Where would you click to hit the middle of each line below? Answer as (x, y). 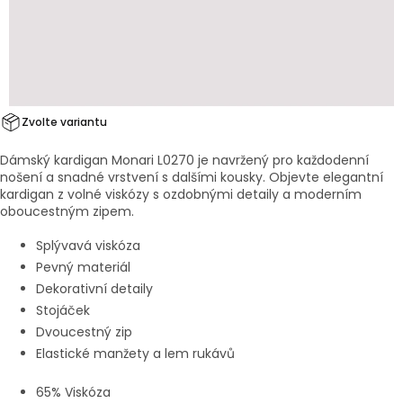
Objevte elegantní (326, 178)
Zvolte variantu (64, 122)
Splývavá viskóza (88, 246)
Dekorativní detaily (94, 289)
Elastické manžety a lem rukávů (135, 354)
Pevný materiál (83, 268)
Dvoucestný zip (84, 332)
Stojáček (63, 311)
